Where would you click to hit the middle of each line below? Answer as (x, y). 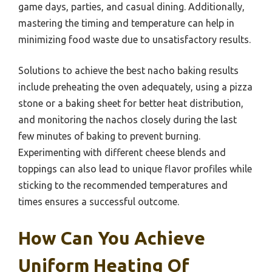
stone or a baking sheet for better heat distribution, (131, 104)
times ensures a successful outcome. (99, 202)
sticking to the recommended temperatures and (123, 185)
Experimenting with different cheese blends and (122, 153)
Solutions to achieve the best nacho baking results (128, 71)
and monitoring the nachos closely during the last (127, 120)
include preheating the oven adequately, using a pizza (135, 87)
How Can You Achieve (112, 238)
